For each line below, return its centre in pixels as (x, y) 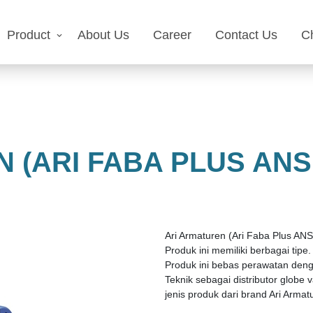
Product (29, 35)
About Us (103, 35)
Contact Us (246, 35)
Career (172, 35)
